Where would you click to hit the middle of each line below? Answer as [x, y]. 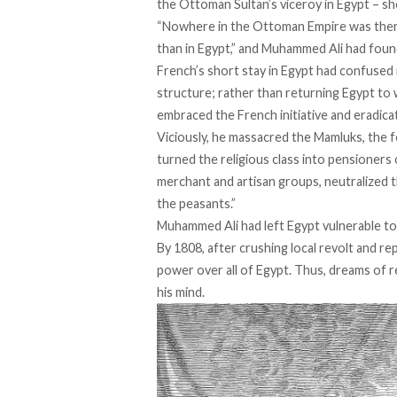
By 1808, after [198, 248]
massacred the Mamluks [296, 137]
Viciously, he [193, 137]
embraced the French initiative [242, 115]
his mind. [181, 292]
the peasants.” [196, 204]
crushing [264, 248]
